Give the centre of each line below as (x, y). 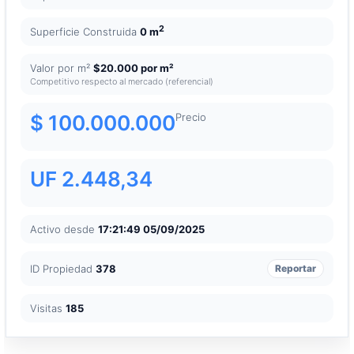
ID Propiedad (63, 268)
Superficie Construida (85, 31)
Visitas (48, 308)
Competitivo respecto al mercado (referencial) (122, 81)
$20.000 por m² (134, 68)
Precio (191, 117)
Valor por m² (62, 68)
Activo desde (64, 229)
